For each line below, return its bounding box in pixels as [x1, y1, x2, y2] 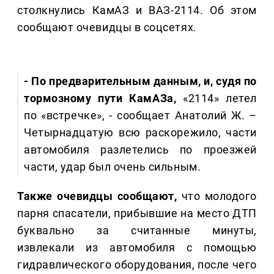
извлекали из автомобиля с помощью [17, 241, 257, 254]
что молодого [177, 190, 257, 203]
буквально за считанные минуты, [17, 224, 257, 237]
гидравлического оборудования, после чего [17, 258, 257, 272]
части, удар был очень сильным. [24, 160, 201, 174]
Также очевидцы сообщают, [17, 190, 177, 203]
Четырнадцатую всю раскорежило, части [24, 126, 257, 139]
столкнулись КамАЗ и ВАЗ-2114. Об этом [17, 4, 257, 17]
